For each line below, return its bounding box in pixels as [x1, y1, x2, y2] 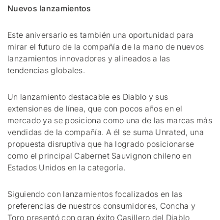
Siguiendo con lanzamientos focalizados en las [7, 189, 183, 199]
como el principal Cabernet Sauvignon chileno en [7, 151, 192, 161]
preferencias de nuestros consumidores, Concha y [7, 201, 196, 211]
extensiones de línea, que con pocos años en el [7, 104, 183, 113]
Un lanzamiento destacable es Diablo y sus [7, 92, 168, 102]
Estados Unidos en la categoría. [7, 163, 126, 172]
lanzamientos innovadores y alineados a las [7, 54, 170, 63]
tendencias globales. [7, 65, 85, 75]
